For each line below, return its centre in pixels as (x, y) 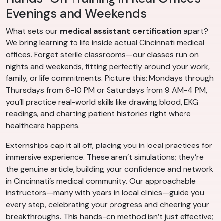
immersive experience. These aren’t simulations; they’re (105, 157)
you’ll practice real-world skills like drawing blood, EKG (102, 102)
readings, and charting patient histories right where (98, 113)
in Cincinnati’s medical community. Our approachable (101, 181)
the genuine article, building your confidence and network (110, 169)
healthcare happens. (43, 125)
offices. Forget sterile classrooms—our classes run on (102, 54)
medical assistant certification (121, 31)
